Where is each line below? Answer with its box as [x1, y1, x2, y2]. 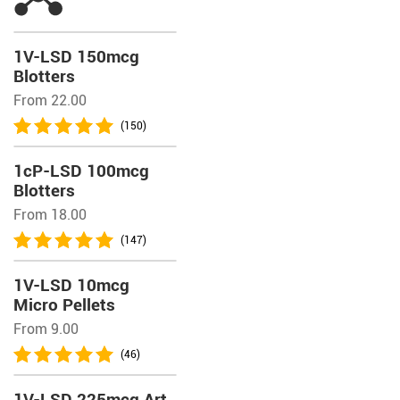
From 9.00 [13, 321, 79, 337]
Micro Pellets [13, 295, 115, 315]
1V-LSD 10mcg [13, 275, 129, 296]
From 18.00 [13, 206, 87, 223]
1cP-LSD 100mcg [13, 161, 149, 181]
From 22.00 [13, 92, 87, 109]
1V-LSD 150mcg [13, 46, 139, 67]
